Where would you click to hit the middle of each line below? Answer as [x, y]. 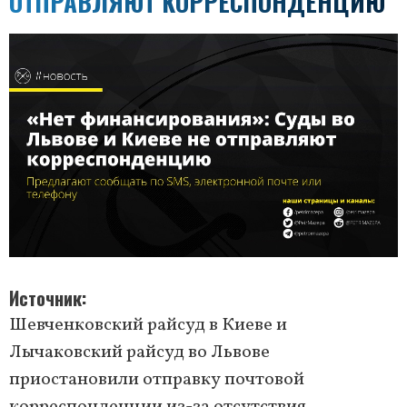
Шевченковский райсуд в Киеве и [148, 326]
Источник [45, 298]
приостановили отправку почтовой [157, 380]
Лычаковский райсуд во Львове [139, 353]
